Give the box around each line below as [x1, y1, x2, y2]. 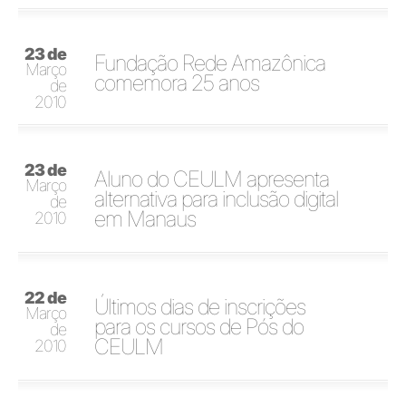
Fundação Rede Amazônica [94, 49, 326, 76]
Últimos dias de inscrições [94, 293, 306, 320]
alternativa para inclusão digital [94, 185, 339, 212]
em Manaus [94, 205, 197, 232]
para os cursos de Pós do [94, 313, 304, 340]
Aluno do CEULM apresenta [94, 165, 330, 192]
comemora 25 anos [94, 69, 260, 96]
